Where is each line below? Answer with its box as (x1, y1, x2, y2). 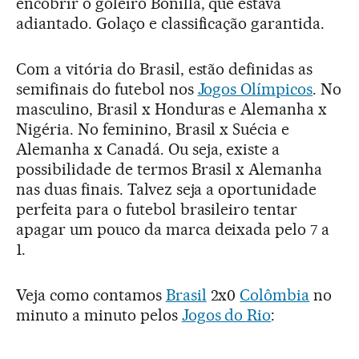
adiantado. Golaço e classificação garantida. (16, 13, 325, 33)
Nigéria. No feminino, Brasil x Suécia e (16, 119, 290, 139)
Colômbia (240, 284, 310, 305)
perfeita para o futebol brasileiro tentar (16, 199, 298, 219)
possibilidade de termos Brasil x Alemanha (16, 159, 323, 179)
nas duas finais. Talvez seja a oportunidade (16, 179, 317, 199)
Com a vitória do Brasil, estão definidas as (16, 58, 313, 79)
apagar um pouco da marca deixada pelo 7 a (16, 219, 330, 239)
